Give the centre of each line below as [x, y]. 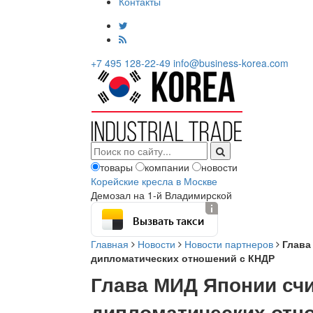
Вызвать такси [168, 219]
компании [167, 167]
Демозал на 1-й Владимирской [161, 195]
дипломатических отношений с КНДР [183, 258]
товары [116, 167]
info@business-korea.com [231, 63]
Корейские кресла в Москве [154, 181]
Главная [110, 244]
